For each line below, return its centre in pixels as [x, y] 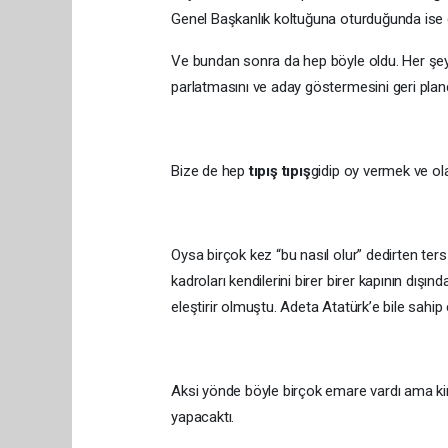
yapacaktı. [203, 417]
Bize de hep [210, 171]
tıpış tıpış [279, 171]
